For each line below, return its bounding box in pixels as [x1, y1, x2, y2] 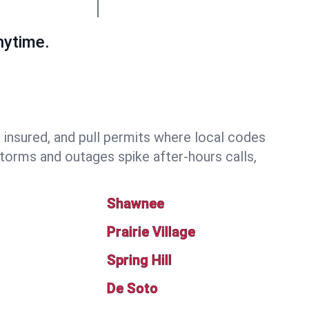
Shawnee [107, 195, 165, 212]
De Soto [107, 280, 159, 297]
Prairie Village [107, 223, 196, 240]
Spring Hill [107, 252, 172, 268]
